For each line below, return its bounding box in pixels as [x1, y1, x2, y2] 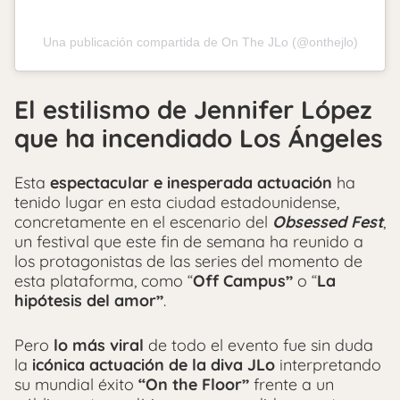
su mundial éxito [14, 374, 138, 396]
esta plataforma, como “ [14, 271, 193, 292]
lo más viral [54, 335, 144, 356]
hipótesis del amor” [14, 290, 163, 312]
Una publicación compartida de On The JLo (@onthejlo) [42, 35, 358, 50]
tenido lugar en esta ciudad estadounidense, [14, 192, 339, 213]
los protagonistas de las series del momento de [14, 251, 362, 272]
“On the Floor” [138, 374, 249, 396]
